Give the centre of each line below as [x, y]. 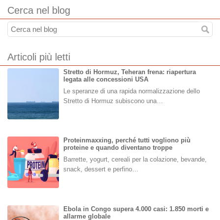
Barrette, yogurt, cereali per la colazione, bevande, [135, 160]
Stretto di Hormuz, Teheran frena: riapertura [129, 72]
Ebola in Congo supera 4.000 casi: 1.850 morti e [136, 209]
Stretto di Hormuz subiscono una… [113, 101]
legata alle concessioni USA [106, 79]
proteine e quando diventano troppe [118, 148]
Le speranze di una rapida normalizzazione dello [131, 91]
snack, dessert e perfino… [101, 169]
